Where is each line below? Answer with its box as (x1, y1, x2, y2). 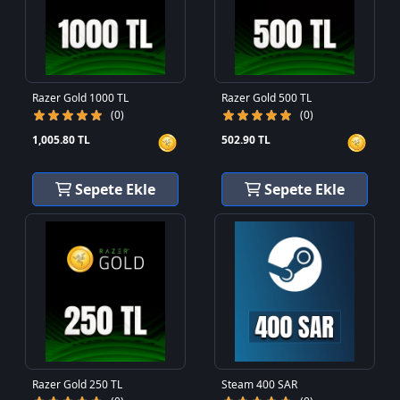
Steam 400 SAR (221, 377, 298, 392)
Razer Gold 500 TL (221, 90, 312, 105)
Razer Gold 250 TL (32, 377, 123, 392)
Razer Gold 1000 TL (32, 90, 129, 105)
